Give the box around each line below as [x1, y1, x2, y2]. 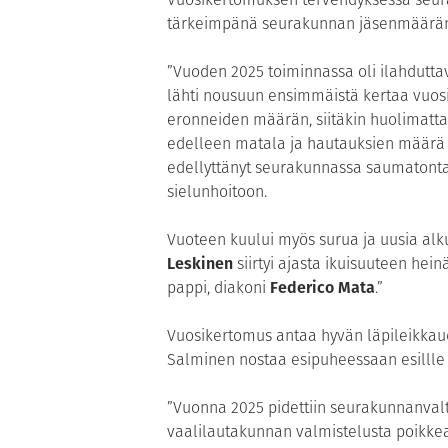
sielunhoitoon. [167, 179, 267, 203]
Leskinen [167, 251, 233, 275]
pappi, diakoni [167, 275, 270, 299]
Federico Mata [270, 275, 375, 299]
